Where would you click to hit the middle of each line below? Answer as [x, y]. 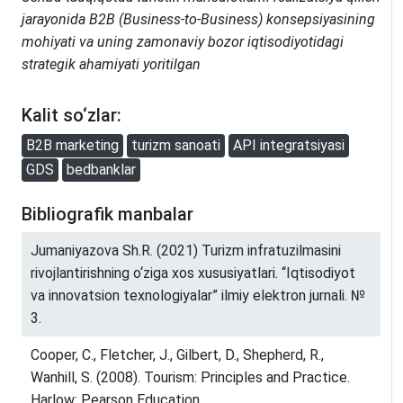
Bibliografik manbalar [107, 214]
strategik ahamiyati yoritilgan [111, 64]
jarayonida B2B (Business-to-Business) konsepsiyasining [198, 19]
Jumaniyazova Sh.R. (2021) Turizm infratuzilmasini [186, 250]
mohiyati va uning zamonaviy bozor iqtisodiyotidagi [183, 42]
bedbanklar [101, 169]
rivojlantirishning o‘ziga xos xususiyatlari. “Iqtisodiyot [193, 273]
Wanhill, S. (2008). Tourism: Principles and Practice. [190, 377]
